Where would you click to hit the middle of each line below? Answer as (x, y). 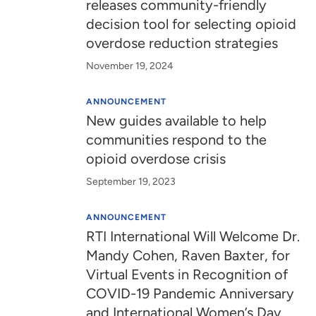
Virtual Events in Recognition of (187, 274)
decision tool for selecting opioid (192, 24)
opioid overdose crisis (156, 159)
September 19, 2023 (131, 182)
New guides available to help (177, 121)
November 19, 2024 (130, 66)
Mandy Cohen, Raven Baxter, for (188, 255)
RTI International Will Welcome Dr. (193, 236)
